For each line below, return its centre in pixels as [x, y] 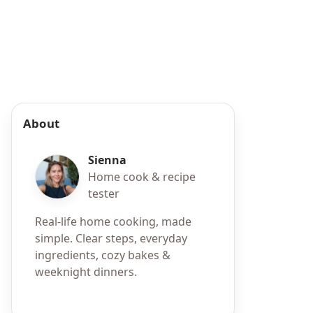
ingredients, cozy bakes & [103, 255]
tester [104, 194]
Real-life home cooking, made [113, 222]
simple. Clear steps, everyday [111, 239]
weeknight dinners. [86, 272]
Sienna [107, 160]
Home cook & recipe [142, 177]
